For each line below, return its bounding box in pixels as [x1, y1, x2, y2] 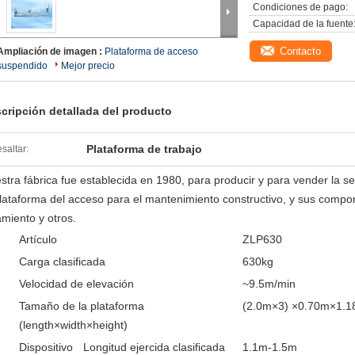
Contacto [280, 45, 321, 57]
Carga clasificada [19, 255, 105, 268]
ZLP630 [242, 233, 282, 246]
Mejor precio [61, 60, 115, 71]
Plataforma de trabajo [86, 143, 202, 155]
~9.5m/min [242, 277, 296, 290]
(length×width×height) [19, 319, 128, 331]
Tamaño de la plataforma [19, 300, 144, 312]
